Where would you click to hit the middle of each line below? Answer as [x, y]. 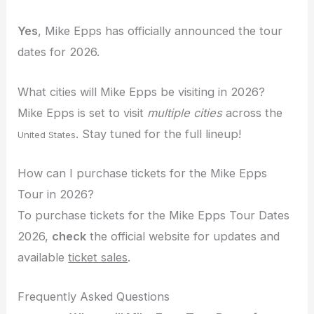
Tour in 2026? [56, 194]
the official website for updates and [183, 236]
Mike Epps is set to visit [83, 112]
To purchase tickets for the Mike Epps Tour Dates [154, 215]
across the [253, 112]
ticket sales [98, 257]
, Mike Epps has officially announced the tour [161, 31]
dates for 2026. [59, 52]
